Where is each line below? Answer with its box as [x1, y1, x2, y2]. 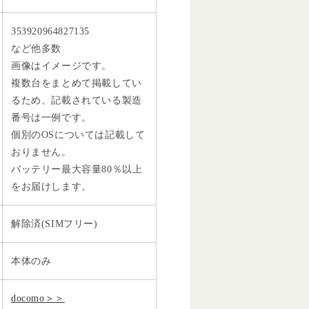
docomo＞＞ [11, 292, 65, 303]
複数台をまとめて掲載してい [11, 77, 142, 88]
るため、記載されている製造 [11, 94, 142, 106]
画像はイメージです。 [11, 60, 112, 71]
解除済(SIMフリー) [11, 218, 98, 229]
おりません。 [11, 146, 72, 157]
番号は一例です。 [11, 112, 92, 123]
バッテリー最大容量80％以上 [11, 163, 143, 175]
